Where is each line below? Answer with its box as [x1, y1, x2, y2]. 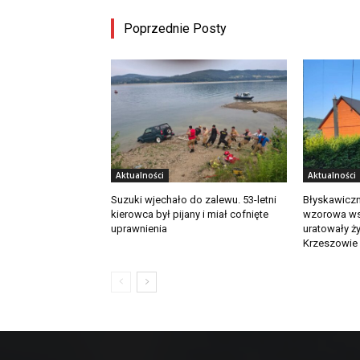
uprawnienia [111, 222, 167, 235]
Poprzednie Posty [124, 20, 227, 36]
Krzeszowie [302, 236, 358, 249]
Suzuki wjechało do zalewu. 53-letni [111, 193, 276, 206]
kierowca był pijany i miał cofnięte [111, 207, 268, 220]
